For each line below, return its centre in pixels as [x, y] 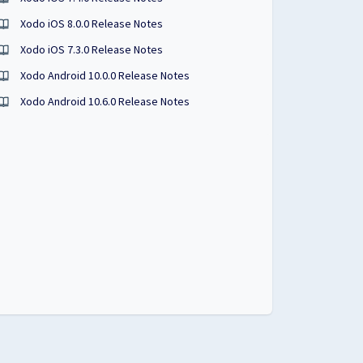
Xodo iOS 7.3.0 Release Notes [92, 49]
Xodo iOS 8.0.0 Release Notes [92, 23]
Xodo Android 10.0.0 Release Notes [105, 75]
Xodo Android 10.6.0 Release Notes [105, 101]
